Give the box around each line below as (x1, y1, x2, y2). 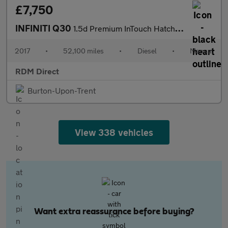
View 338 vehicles (75, 127, 153, 138)
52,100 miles (63, 46, 104, 55)
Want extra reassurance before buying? (34, 207, 194, 216)
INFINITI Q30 (15, 22, 73, 34)
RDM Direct (15, 66, 59, 76)
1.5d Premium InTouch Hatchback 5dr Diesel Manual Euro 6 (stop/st (73, 23, 175, 33)
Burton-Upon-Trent (27, 85, 96, 95)
